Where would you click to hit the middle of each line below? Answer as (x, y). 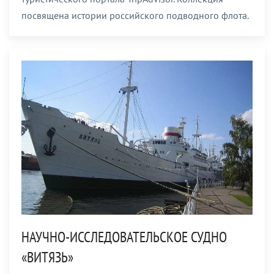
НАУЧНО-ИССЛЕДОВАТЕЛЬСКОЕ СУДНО (124, 237)
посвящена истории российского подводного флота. (135, 15)
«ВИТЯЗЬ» (47, 257)
